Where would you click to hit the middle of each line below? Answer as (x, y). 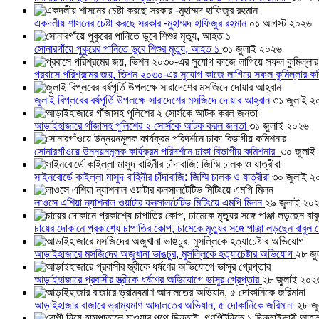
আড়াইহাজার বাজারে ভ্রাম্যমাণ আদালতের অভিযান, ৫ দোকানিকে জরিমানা (166, 305)
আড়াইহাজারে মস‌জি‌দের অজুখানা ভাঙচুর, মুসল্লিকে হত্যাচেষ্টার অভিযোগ (165, 254)
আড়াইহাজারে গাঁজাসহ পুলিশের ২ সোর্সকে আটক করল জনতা (142, 126)
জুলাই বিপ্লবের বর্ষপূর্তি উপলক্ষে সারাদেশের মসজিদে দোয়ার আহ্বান (153, 100)
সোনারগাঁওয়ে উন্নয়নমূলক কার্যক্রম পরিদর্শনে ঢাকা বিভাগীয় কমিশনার (157, 152)
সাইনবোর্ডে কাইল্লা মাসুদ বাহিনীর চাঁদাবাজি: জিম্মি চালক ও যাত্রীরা (153, 177)
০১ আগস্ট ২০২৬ (281, 23)
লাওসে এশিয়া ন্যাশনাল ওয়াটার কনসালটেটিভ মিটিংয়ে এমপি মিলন (150, 203)
